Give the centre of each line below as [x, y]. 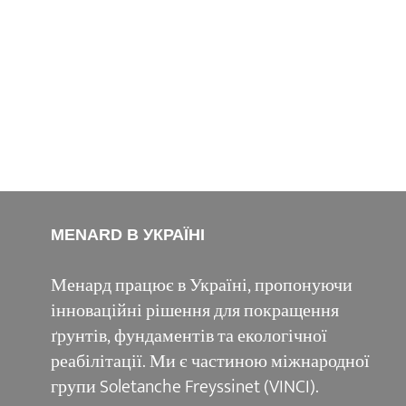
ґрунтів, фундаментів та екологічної [188, 336]
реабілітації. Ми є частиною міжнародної [210, 361]
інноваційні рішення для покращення [194, 310]
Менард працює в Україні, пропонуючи [201, 285]
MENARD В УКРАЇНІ [127, 234]
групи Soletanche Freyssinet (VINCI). [184, 387]
